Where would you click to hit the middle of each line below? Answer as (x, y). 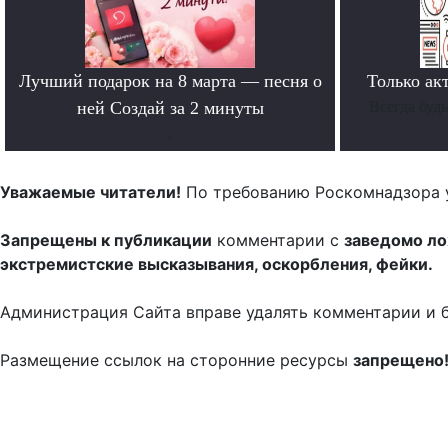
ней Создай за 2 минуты (170, 108)
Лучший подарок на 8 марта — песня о (170, 81)
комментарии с (278, 240)
